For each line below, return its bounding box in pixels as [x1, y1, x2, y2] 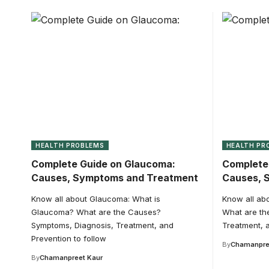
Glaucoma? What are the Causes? [31, 207, 161, 217]
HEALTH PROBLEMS [35, 141, 104, 149]
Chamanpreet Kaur [40, 253, 103, 262]
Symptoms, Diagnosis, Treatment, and [31, 220, 174, 230]
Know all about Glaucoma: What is [31, 193, 160, 204]
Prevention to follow [31, 233, 106, 243]
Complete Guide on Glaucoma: [31, 157, 175, 170]
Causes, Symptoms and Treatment [31, 171, 198, 184]
